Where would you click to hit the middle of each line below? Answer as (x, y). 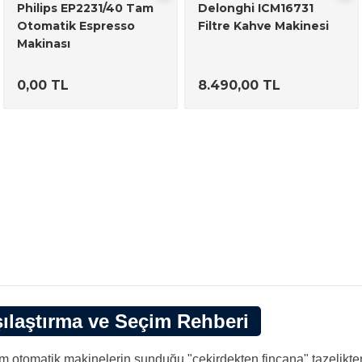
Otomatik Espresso (76, 26)
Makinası (44, 44)
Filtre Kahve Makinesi (263, 26)
